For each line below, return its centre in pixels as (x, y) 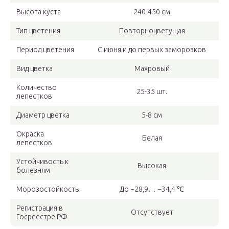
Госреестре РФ (42, 217)
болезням (33, 170)
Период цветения (45, 50)
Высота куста (39, 12)
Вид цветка (35, 69)
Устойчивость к (42, 162)
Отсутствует (152, 212)
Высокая (152, 166)
